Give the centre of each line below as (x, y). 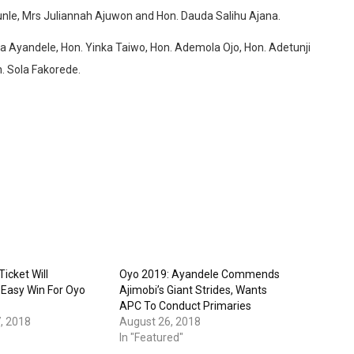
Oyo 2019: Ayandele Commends (199, 274)
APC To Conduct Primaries (185, 305)
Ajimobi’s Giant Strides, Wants (193, 290)
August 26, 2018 (160, 321)
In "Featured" (151, 337)
